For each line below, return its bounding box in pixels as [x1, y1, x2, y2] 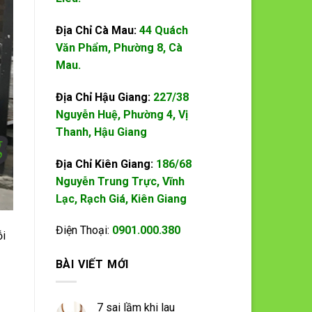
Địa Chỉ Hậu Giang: [55, 90, 153, 104]
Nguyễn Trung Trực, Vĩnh [55, 174, 185, 188]
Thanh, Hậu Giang [55, 125, 147, 139]
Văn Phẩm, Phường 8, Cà [55, 40, 182, 54]
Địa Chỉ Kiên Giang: [55, 157, 156, 171]
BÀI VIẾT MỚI [55, 258, 130, 272]
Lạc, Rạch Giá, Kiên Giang [55, 192, 187, 205]
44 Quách [139, 23, 188, 37]
